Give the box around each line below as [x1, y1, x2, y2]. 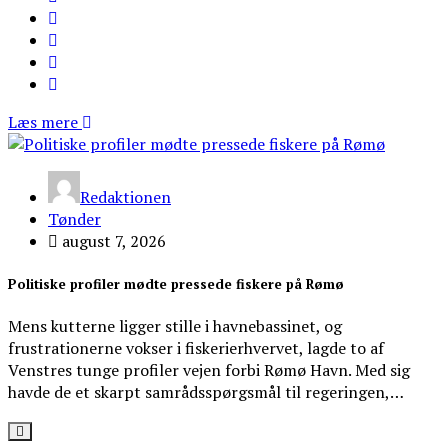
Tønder [48, 208, 101, 231]
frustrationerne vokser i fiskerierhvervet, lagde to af [8, 336, 384, 359]
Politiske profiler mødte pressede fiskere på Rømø [8, 274, 344, 293]
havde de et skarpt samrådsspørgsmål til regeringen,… [8, 380, 404, 403]
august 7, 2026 [58, 230, 166, 253]
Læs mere [8, 111, 82, 134]
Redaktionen [80, 186, 171, 209]
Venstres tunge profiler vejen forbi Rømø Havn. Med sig [8, 358, 410, 381]
